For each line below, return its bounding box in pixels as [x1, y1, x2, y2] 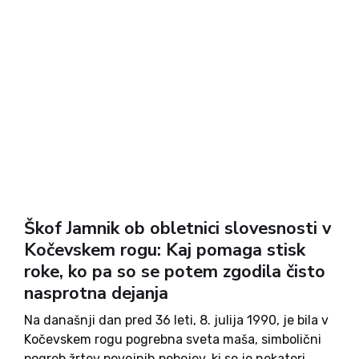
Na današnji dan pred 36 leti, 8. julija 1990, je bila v [24, 313, 329, 328]
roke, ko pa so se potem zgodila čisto [24, 260, 325, 284]
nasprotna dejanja [24, 281, 168, 305]
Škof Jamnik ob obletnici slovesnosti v [24, 216, 331, 240]
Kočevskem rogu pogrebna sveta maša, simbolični [24, 332, 321, 347]
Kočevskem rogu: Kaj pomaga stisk [24, 238, 305, 262]
